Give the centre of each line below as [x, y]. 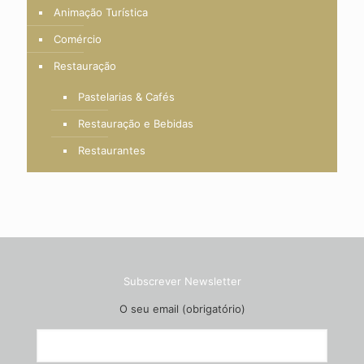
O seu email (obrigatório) [182, 309]
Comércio [78, 39]
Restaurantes [112, 150]
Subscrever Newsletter [182, 281]
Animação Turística [101, 12]
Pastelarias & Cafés [126, 97]
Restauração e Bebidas [136, 123]
